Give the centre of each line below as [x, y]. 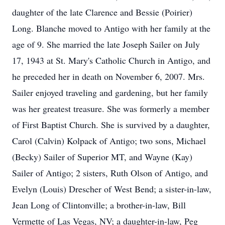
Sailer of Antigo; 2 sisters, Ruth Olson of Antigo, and [110, 173]
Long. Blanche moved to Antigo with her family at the [111, 28]
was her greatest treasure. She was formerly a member [111, 108]
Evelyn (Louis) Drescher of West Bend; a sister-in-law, [112, 189]
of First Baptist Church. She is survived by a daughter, [111, 125]
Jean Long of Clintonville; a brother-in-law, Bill [99, 205]
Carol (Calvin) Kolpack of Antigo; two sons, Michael [109, 141]
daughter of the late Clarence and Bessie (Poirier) [102, 12]
